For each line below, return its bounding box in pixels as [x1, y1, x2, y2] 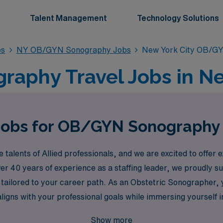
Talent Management [30, 14, 107, 22]
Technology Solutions [137, 14, 219, 22]
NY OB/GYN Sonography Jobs [16, 46, 131, 54]
